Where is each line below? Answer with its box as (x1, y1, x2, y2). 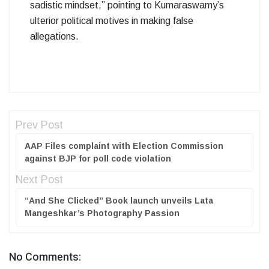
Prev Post (16, 118, 63, 131)
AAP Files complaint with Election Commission (25, 141, 223, 151)
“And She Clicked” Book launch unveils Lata (25, 195, 213, 205)
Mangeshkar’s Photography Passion (25, 208, 180, 218)
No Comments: (9, 249, 81, 265)
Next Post (16, 173, 63, 186)
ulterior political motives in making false (30, 15, 193, 26)
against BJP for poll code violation (25, 153, 171, 163)
